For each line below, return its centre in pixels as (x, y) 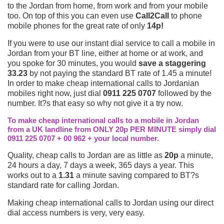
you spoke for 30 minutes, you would (73, 63)
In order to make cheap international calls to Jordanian (103, 83)
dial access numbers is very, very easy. (76, 212)
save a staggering (172, 63)
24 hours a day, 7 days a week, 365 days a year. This (101, 165)
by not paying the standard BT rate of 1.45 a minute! (119, 73)
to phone (185, 15)
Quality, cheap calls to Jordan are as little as (86, 155)
